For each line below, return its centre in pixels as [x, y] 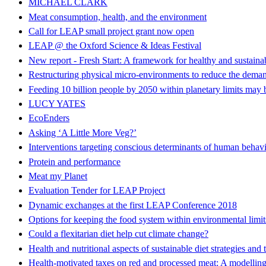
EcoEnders [49, 118]
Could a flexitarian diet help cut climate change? [118, 234]
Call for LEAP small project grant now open [111, 31]
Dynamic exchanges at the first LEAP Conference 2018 [133, 205]
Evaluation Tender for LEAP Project [97, 191]
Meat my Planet [58, 176]
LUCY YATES [57, 103]
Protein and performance [75, 161]
